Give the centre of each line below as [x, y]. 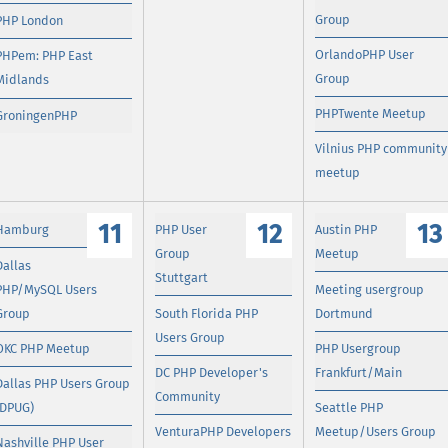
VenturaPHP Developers [223, 431]
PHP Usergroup [358, 348]
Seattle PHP [349, 407]
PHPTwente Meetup [371, 114]
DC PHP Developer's [212, 372]
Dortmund [344, 313]
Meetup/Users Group [376, 431]
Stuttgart [182, 278]
